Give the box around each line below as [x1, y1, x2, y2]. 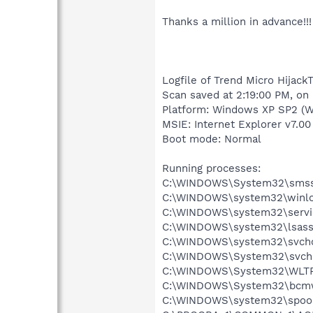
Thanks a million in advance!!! [162, 15, 312, 28]
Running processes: [162, 161, 261, 175]
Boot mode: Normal [162, 132, 261, 145]
